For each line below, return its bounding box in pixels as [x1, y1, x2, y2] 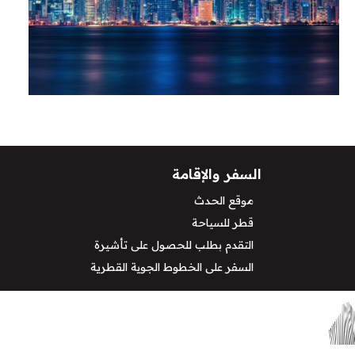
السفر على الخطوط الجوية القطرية [90, 260, 254, 275]
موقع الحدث [194, 193, 254, 208]
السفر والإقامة [172, 166, 261, 183]
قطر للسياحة [192, 216, 254, 231]
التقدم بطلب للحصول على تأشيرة [94, 238, 254, 253]
